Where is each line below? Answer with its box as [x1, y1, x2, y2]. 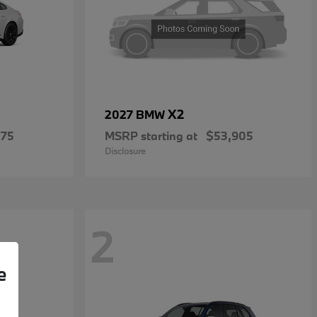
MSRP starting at [105, 128, 197, 144]
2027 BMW [105, 107, 168, 122]
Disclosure [105, 145, 146, 157]
